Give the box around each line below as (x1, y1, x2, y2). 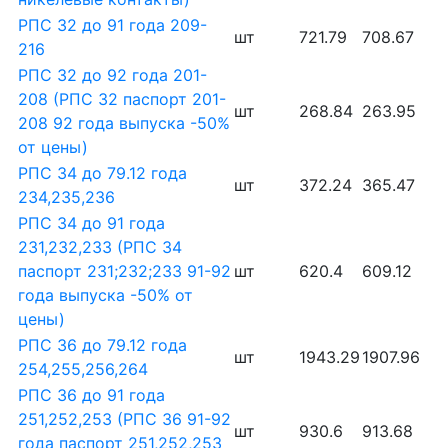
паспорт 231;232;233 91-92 (18, 261, 231, 281)
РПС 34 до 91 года (18, 213, 165, 233)
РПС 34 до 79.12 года (18, 163, 187, 183)
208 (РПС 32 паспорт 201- (18, 89, 226, 109)
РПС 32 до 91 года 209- (18, 15, 207, 35)
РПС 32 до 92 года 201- (18, 65, 207, 85)
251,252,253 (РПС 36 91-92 (18, 409, 231, 429)
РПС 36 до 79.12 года (18, 335, 187, 355)
